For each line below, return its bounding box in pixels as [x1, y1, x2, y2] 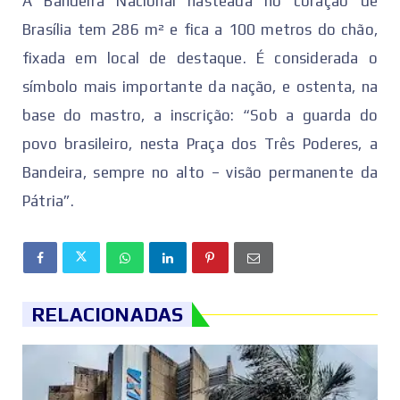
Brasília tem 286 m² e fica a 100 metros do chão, [22, 21, 378, 39]
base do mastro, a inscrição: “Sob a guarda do [22, 106, 378, 125]
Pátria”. [22, 192, 75, 211]
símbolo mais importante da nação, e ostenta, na [22, 78, 378, 96]
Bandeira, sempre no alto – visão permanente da [22, 163, 378, 182]
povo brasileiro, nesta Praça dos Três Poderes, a [22, 135, 378, 154]
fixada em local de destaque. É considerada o [22, 49, 378, 68]
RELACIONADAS [31, 303, 184, 327]
